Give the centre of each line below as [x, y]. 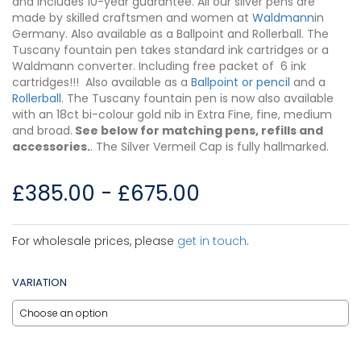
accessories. [51, 147]
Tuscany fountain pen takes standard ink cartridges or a [170, 50]
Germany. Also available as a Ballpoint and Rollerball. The [170, 34]
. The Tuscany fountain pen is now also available [197, 99]
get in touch [212, 241]
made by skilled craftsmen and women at [132, 18]
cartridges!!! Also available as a [102, 83]
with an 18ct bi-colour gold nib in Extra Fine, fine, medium [172, 115]
